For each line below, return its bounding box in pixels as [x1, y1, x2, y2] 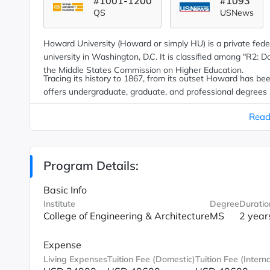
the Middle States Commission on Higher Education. [43, 64, 243, 75]
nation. [43, 99, 69, 110]
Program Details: [43, 158, 139, 173]
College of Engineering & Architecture [43, 210, 210, 222]
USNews [219, 7, 254, 18]
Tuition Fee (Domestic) [107, 253, 195, 265]
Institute [43, 198, 75, 209]
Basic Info [43, 183, 87, 196]
